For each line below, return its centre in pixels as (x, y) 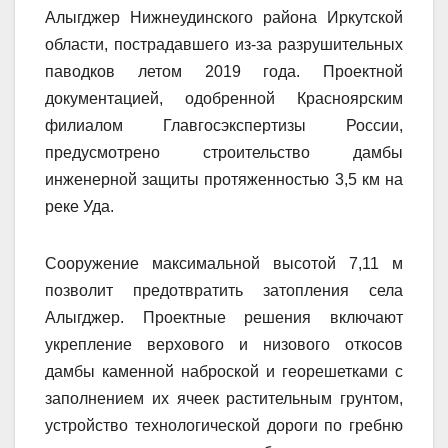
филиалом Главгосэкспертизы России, (224, 125)
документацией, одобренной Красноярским (224, 98)
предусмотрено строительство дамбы (224, 152)
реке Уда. (79, 206)
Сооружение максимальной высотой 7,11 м (224, 263)
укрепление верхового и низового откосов (224, 344)
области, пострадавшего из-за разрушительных (224, 44)
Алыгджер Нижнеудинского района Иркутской (224, 17)
